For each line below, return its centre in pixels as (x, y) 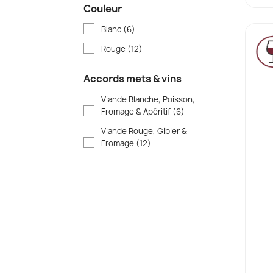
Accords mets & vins (133, 78)
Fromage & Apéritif (137, 111)
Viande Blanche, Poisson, (148, 99)
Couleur (103, 8)
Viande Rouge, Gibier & (144, 131)
